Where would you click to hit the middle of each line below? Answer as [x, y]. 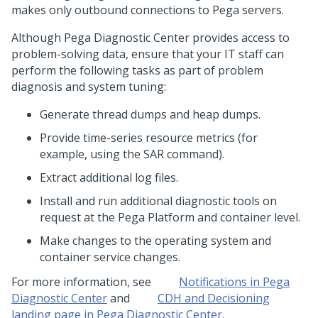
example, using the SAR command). [132, 154]
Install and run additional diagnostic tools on [158, 201]
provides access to [240, 38]
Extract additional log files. [109, 177]
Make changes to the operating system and [155, 241]
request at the [79, 217]
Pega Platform [156, 217]
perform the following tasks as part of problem [137, 70]
